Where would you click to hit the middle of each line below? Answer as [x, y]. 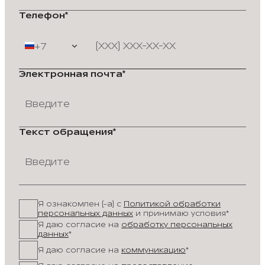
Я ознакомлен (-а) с [81, 204]
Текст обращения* [67, 132]
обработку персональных [177, 224]
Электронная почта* [72, 74]
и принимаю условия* [181, 213]
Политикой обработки [172, 204]
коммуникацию [153, 250]
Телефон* [43, 15]
